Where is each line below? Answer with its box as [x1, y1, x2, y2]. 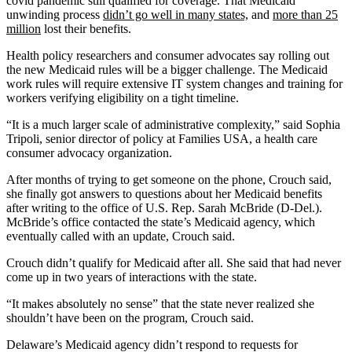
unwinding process [6, 7, 103, 21]
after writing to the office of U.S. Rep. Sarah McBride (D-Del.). [6, 200, 322, 214]
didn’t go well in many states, [103, 7, 248, 21]
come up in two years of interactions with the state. [6, 269, 257, 284]
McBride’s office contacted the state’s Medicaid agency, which [6, 214, 315, 229]
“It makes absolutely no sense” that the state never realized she [6, 296, 314, 310]
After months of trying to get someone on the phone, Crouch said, [6, 172, 332, 186]
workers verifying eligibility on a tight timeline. [6, 90, 239, 104]
